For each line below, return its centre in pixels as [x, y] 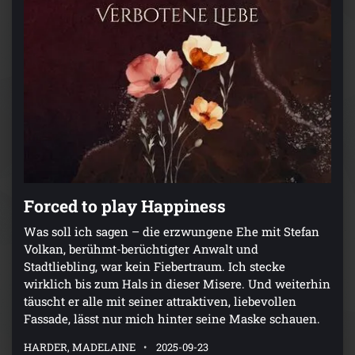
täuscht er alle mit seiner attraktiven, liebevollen [160, 302]
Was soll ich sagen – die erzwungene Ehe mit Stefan [172, 232]
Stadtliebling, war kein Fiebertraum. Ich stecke [155, 267]
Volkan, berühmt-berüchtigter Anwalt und [141, 249]
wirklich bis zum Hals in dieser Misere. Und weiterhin [177, 284]
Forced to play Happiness [125, 206]
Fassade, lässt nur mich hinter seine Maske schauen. [172, 319]
